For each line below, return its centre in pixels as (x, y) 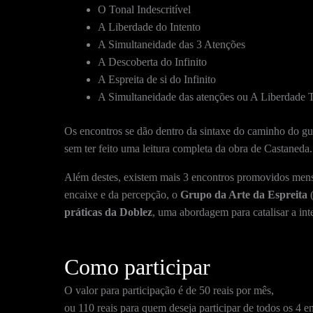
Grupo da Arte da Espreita (244, 194)
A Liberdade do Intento (149, 27)
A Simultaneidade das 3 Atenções (172, 44)
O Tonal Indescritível (144, 9)
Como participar (137, 267)
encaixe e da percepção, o (122, 194)
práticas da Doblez (108, 212)
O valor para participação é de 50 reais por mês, (169, 290)
